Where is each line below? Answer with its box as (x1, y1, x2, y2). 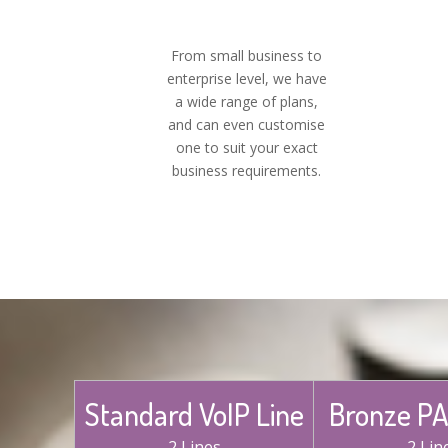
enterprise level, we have (166, 68, 327, 88)
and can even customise (168, 114, 326, 134)
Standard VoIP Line (84, 395, 304, 433)
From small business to (171, 45, 323, 65)
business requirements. (172, 160, 322, 180)
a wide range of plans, (175, 91, 319, 111)
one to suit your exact (175, 137, 318, 157)
